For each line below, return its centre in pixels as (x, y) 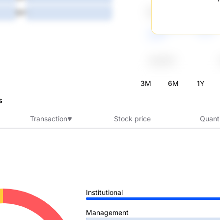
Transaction (48, 119)
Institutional (104, 192)
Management (108, 212)
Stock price (132, 119)
